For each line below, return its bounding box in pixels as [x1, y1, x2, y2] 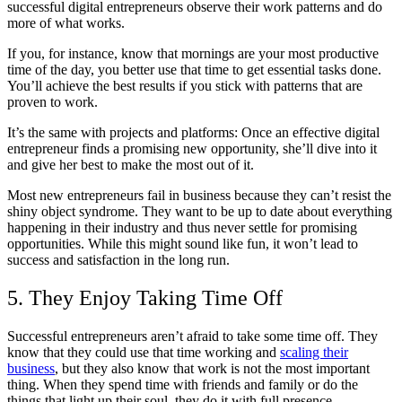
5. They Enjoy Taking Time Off [7, 285, 283, 310]
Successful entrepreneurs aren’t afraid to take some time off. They [7, 328, 378, 344]
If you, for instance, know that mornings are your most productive [7, 45, 379, 61]
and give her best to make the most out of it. [7, 156, 254, 172]
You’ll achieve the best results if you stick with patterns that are [7, 77, 363, 93]
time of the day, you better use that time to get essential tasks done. [7, 61, 381, 77]
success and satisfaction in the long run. [7, 251, 230, 267]
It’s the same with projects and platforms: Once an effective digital [7, 124, 380, 140]
